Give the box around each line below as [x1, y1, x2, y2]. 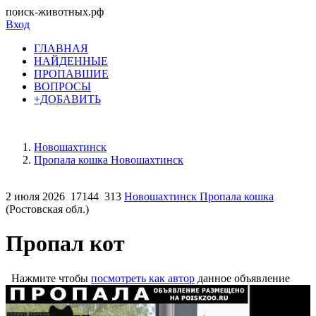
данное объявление [195, 272, 290, 284]
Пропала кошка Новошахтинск [34, 154, 183, 166]
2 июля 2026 [6, 190, 65, 202]
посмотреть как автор [91, 272, 195, 284]
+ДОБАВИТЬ [34, 93, 101, 105]
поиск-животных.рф [6, 6, 104, 18]
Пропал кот [6, 231, 125, 257]
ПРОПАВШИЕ [34, 68, 109, 80]
